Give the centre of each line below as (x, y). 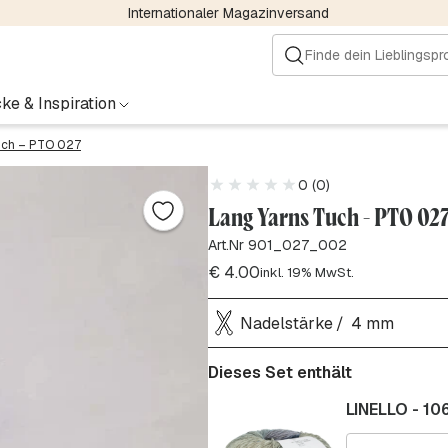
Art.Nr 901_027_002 (277, 245)
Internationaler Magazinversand (228, 13)
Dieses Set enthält (279, 372)
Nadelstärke (286, 323)
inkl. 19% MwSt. (306, 272)
